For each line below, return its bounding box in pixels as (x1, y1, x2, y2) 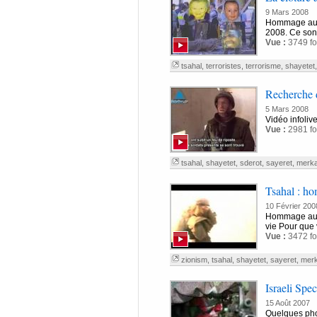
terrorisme (245, 62, 281, 70)
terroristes (205, 62, 241, 70)
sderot (239, 158, 262, 167)
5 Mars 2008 (265, 105, 309, 113)
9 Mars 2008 (265, 8, 309, 16)
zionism (180, 255, 207, 264)
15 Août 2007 (265, 299, 310, 307)
